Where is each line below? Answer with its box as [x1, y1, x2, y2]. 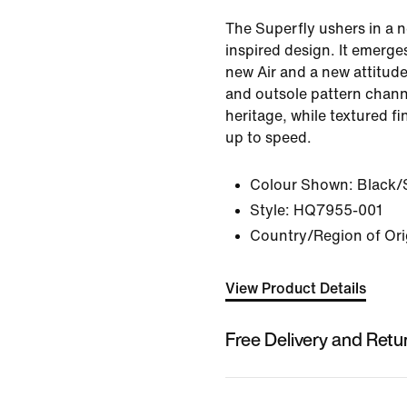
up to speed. [225, 130, 312, 145]
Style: [250, 203, 290, 218]
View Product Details [225, 281, 366, 296]
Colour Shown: [250, 177, 353, 193]
